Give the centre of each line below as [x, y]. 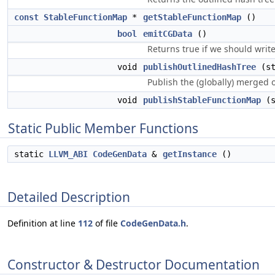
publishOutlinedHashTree [199, 67]
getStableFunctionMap [192, 17]
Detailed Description [69, 197]
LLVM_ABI [68, 154]
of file [107, 223]
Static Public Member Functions [103, 128]
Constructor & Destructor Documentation [134, 264]
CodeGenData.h [153, 223]
